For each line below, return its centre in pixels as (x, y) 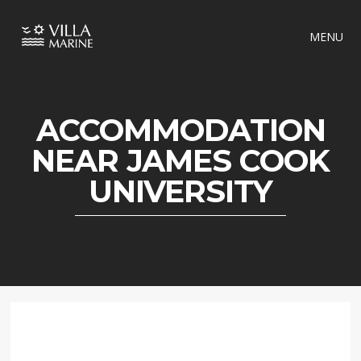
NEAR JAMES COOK (180, 161)
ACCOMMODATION (180, 130)
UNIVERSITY (180, 191)
